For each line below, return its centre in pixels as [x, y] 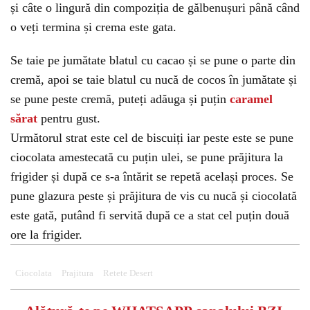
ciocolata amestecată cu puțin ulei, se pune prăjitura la [147, 157]
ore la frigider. [46, 235]
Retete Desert [128, 273]
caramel [251, 99]
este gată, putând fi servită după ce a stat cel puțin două [150, 215]
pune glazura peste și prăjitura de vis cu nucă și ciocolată [154, 196]
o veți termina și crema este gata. [93, 27]
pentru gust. [69, 118]
